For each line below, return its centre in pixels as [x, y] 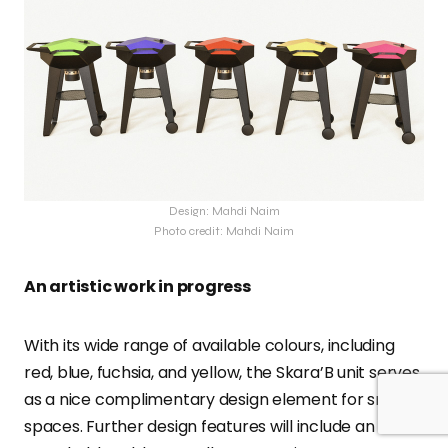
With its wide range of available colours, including [209, 346]
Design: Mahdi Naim [224, 211]
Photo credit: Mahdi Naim [224, 231]
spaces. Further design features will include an [199, 427]
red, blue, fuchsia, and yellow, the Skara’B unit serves [222, 373]
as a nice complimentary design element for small [216, 400]
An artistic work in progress [137, 287]
